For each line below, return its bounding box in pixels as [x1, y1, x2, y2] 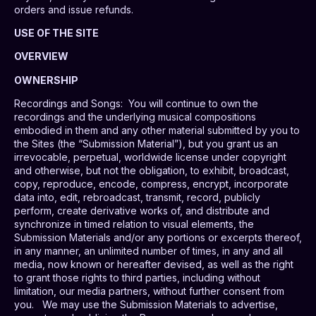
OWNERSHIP [14, 73, 78, 86]
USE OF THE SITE [14, 27, 99, 39]
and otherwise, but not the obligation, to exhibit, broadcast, [14, 164, 289, 177]
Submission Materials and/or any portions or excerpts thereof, [14, 231, 302, 244]
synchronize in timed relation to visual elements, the [14, 218, 254, 231]
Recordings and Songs [14, 97, 121, 110]
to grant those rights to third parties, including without [14, 272, 260, 284]
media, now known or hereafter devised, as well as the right [14, 258, 293, 271]
